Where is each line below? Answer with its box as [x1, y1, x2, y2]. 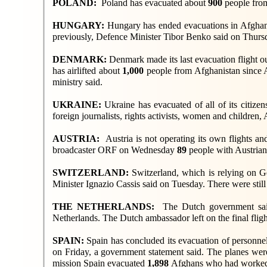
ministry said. [52, 77, 103, 87]
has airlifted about [52, 66, 123, 76]
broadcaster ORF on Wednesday [52, 145, 177, 155]
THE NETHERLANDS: [52, 201, 163, 212]
